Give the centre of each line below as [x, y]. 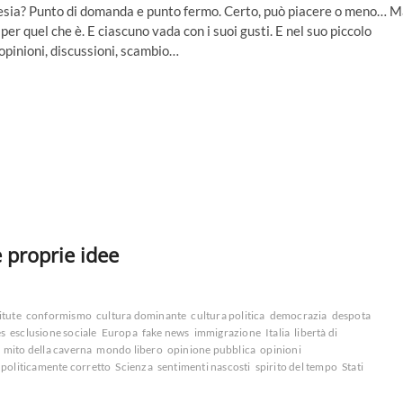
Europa [119, 333]
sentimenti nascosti [204, 367]
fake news [166, 333]
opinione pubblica [211, 350]
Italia [278, 333]
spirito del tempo [296, 367]
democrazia [298, 316]
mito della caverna [48, 350]
